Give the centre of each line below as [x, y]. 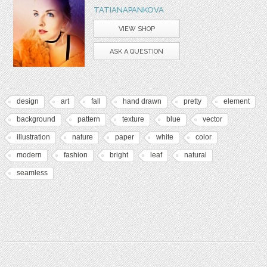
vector [212, 119]
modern [29, 155]
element [236, 101]
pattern [89, 119]
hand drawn [142, 101]
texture [133, 119]
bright [119, 155]
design [27, 101]
